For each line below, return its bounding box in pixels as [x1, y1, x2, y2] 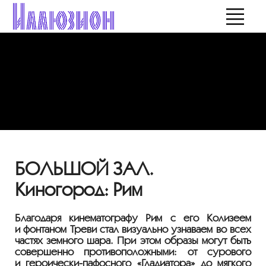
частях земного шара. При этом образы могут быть [15, 235, 251, 246]
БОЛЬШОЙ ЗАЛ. [15, 157, 154, 179]
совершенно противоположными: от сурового [15, 246, 251, 258]
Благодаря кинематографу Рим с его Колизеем [15, 212, 251, 224]
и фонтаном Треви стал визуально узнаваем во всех [15, 223, 251, 235]
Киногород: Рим [15, 178, 142, 199]
